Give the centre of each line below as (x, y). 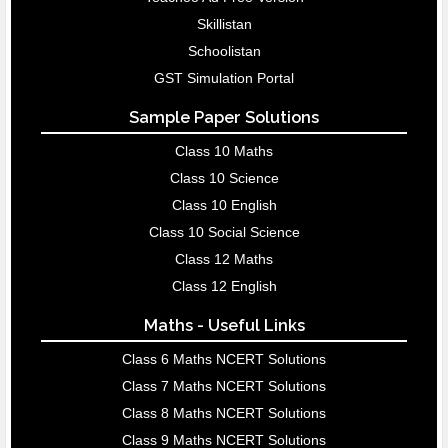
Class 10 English (224, 205)
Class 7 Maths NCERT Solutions (224, 386)
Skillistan (224, 24)
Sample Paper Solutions (224, 118)
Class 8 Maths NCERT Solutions (224, 413)
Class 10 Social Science (224, 232)
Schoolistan (224, 51)
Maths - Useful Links (224, 326)
